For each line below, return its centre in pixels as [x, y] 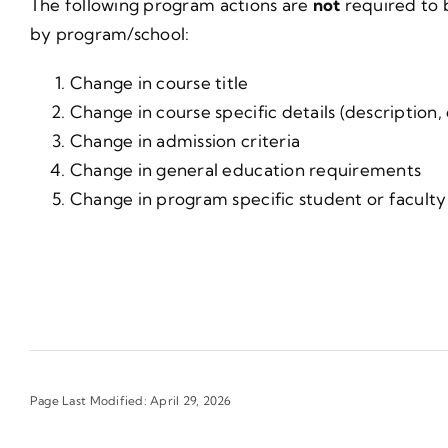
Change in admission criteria [185, 140]
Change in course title [159, 82]
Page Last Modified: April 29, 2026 [130, 400]
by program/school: [109, 33]
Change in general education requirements [245, 169]
